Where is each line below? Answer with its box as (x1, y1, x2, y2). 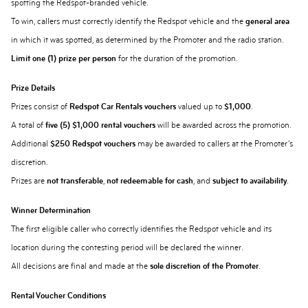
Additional (11, 139, 50, 148)
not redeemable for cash (107, 176, 193, 186)
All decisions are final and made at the (11, 261, 150, 271)
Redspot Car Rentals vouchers (69, 102, 176, 111)
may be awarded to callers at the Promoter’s (135, 139, 293, 148)
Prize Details (11, 83, 55, 93)
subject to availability (212, 176, 287, 186)
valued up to (176, 102, 224, 111)
